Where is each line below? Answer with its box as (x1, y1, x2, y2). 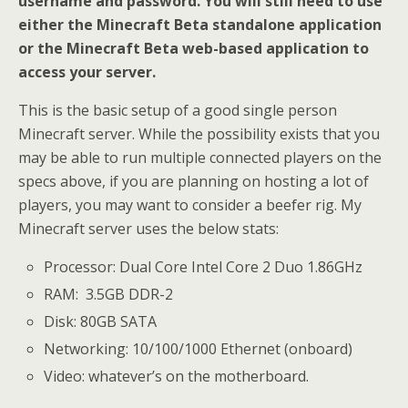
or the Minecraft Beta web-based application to (18, 37, 369, 58)
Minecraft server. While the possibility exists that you (18, 123, 380, 144)
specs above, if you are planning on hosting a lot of (18, 170, 369, 191)
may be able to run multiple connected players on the (18, 147, 382, 168)
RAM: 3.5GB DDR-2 (44, 283, 174, 304)
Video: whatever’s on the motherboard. (44, 366, 310, 387)
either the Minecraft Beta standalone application (18, 14, 382, 35)
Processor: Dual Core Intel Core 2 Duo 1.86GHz (44, 256, 363, 277)
